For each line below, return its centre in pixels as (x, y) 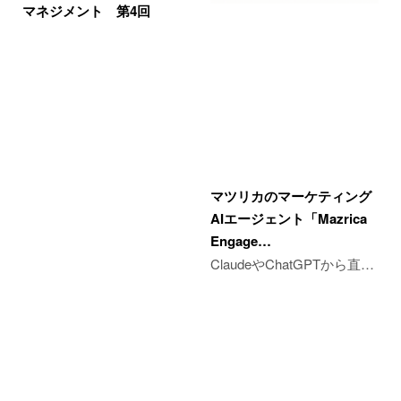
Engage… (240, 241)
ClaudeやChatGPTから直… (292, 264)
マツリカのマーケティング (290, 196)
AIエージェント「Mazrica (288, 219)
